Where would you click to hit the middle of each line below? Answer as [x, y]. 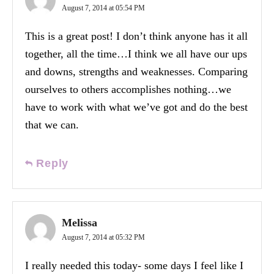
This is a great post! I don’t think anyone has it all [136, 36]
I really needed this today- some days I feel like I [134, 265]
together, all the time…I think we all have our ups [136, 54]
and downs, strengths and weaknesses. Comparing [136, 71]
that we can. [52, 124]
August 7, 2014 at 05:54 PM [103, 8]
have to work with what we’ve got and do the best [136, 107]
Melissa [80, 222]
